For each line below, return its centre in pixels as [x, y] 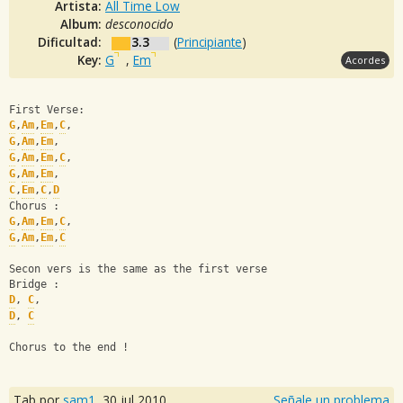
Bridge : [34, 285]
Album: [83, 23]
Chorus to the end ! [69, 348]
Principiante [210, 41]
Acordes [365, 59]
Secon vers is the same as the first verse [138, 269]
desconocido [139, 23]
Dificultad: [72, 41]
